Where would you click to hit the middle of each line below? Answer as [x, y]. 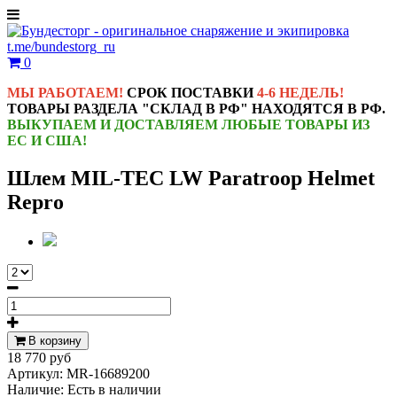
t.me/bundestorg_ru [61, 47]
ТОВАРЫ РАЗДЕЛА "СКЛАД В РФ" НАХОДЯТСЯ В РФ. [196, 109]
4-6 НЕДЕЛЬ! [300, 93]
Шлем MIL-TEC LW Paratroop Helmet [191, 178]
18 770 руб [39, 357]
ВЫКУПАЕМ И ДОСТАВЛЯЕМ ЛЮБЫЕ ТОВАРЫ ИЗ [188, 125]
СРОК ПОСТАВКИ [192, 93]
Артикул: [37, 373]
